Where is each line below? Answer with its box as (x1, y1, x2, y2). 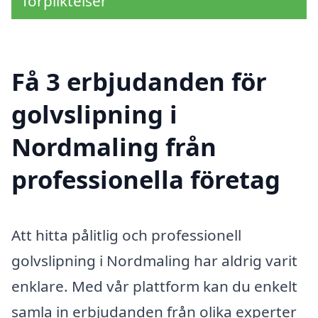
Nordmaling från (11, 130, 216, 164)
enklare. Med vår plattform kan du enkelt (11, 276, 297, 296)
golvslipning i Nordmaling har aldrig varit (11, 251, 297, 270)
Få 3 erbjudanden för (11, 65, 267, 99)
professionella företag (11, 163, 280, 197)
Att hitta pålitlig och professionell (11, 225, 241, 245)
